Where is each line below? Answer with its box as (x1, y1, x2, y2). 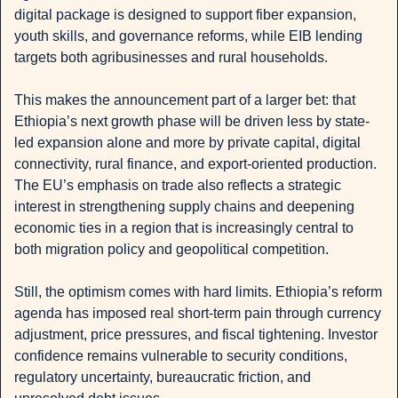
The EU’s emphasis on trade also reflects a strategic (14, 178, 341, 194)
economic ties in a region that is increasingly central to (14, 220, 354, 236)
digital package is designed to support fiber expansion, (14, 7, 356, 23)
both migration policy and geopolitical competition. (14, 242, 329, 258)
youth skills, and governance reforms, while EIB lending (14, 28, 362, 44)
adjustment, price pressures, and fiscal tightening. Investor (14, 327, 378, 343)
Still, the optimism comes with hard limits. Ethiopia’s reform (14, 284, 382, 300)
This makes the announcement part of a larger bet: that (14, 92, 355, 108)
